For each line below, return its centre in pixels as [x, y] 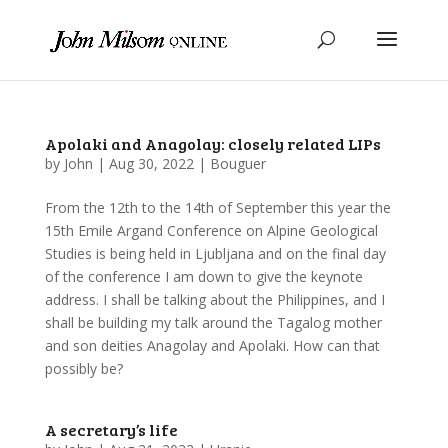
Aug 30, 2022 [151, 163]
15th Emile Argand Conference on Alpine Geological [211, 230]
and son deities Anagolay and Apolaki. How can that [212, 345]
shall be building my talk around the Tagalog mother [213, 322]
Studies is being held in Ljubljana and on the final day [215, 253]
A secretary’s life [111, 429]
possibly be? [83, 368]
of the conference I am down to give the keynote [203, 276]
